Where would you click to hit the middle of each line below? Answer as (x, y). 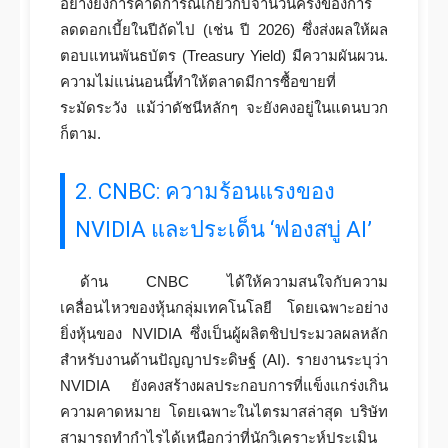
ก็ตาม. (80, 133)
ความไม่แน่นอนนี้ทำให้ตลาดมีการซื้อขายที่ (198, 81)
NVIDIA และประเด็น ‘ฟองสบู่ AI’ (223, 229)
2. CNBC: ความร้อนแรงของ (205, 191)
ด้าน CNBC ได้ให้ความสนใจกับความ (234, 281)
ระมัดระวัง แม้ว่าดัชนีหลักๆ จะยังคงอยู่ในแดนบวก (224, 107)
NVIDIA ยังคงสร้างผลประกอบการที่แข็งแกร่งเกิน (224, 385)
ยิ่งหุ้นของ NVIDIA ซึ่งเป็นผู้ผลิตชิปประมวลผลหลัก (224, 333)
